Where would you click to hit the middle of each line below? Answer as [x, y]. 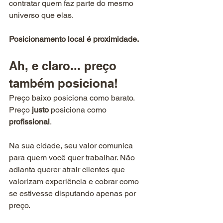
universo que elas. [41, 15]
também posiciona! [63, 83]
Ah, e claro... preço [64, 66]
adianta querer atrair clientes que [68, 170]
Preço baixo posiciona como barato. [73, 98]
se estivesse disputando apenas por [73, 194]
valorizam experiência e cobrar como [75, 182]
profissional [29, 122]
